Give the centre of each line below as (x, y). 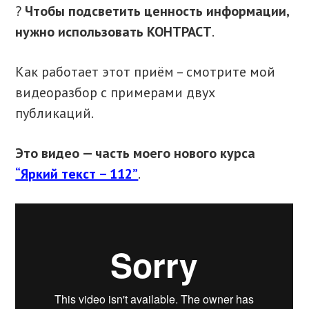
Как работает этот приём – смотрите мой (146, 72)
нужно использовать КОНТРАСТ (114, 32)
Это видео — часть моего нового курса (136, 153)
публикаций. (55, 113)
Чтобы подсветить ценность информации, (157, 11)
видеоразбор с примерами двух (116, 93)
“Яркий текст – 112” (77, 174)
